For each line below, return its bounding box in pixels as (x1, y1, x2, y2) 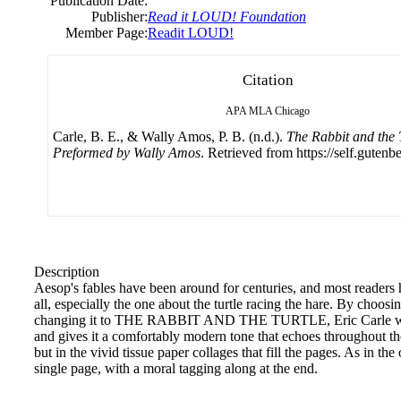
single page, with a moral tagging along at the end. (34, 360, 318, 376)
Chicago (275, 104, 310, 117)
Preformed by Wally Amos (53, 144, 200, 160)
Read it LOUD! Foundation (148, 8, 306, 24)
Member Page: (65, 24, 148, 40)
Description (34, 263, 99, 279)
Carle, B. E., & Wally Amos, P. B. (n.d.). (53, 128, 286, 144)
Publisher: (91, 8, 148, 24)
